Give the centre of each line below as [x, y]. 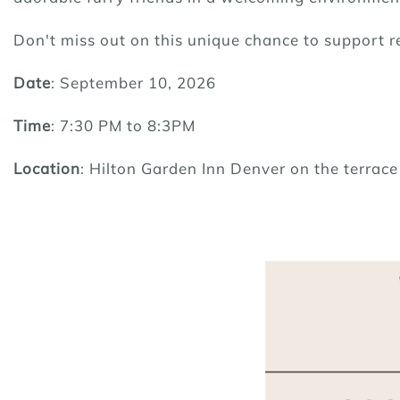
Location [47, 169]
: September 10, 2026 [133, 83]
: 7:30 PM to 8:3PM [123, 126]
